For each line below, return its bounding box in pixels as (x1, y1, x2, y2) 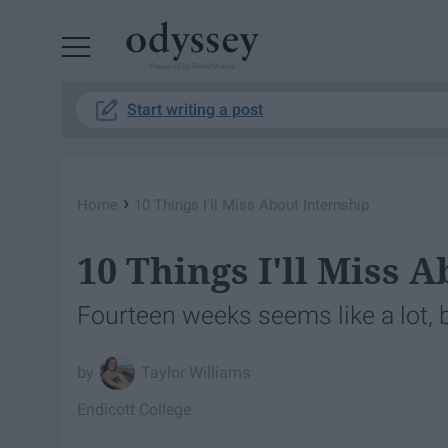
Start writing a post (127, 100, 263, 119)
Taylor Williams (141, 362, 251, 382)
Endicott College (77, 399, 191, 419)
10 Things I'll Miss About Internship (134, 196, 369, 214)
